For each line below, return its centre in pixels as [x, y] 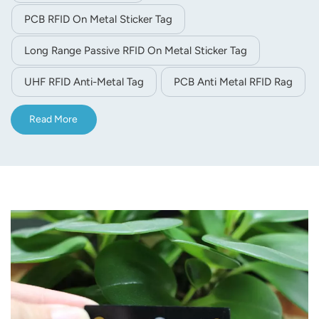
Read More [54, 120]
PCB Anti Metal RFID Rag [233, 82]
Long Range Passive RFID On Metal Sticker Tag [136, 50]
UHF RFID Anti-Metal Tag [84, 82]
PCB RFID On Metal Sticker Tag [98, 19]
